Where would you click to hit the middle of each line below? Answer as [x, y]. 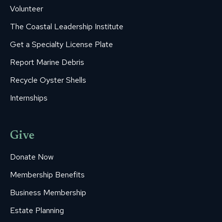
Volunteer [27, 9]
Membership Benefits [47, 175]
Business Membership [48, 193]
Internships [29, 98]
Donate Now [32, 157]
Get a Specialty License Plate [61, 45]
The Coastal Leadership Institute [67, 27]
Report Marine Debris [47, 62]
